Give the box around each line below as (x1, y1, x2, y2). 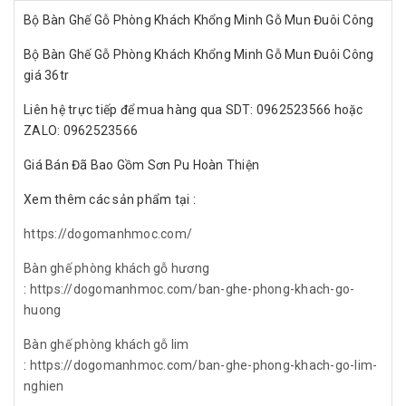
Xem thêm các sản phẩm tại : (24, 191, 198, 207)
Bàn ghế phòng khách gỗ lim (24, 336, 189, 352)
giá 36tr (24, 67, 69, 82)
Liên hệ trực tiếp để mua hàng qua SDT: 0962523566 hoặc (24, 101, 363, 117)
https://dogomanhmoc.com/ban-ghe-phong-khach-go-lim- (29, 357, 378, 372)
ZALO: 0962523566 (24, 122, 138, 138)
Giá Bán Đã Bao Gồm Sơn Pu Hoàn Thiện (24, 157, 259, 172)
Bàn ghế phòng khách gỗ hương (24, 260, 209, 275)
